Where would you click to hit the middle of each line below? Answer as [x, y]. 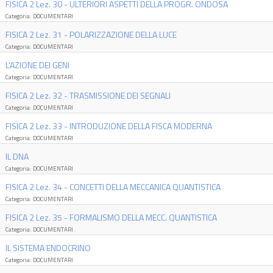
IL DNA [17, 156]
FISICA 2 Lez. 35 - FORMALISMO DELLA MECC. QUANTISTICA [111, 217]
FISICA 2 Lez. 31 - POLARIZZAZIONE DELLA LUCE [91, 34]
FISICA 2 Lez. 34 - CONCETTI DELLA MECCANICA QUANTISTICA [113, 187]
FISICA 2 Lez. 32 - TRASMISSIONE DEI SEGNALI [88, 95]
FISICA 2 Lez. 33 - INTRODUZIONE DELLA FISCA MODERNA [108, 126]
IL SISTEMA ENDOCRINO [48, 248]
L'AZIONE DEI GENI [37, 65]
